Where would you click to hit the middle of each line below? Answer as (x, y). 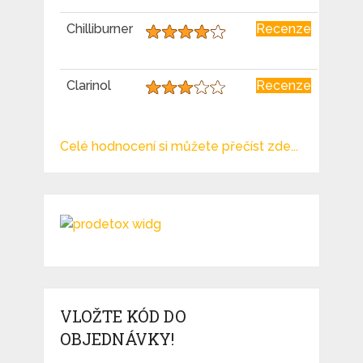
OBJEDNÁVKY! (117, 338)
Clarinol (88, 85)
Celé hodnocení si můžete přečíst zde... (179, 146)
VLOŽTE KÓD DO (123, 316)
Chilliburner (99, 28)
